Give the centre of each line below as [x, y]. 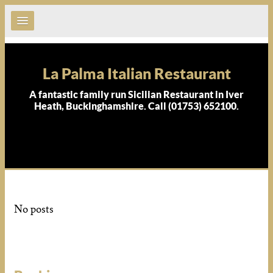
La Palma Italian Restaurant [136, 73]
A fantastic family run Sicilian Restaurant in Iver [136, 94]
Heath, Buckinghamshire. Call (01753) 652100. [136, 106]
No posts [34, 209]
